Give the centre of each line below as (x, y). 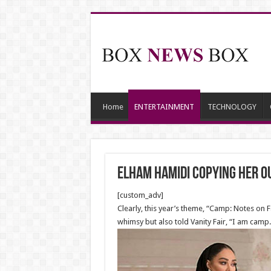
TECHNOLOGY (232, 107)
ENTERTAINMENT (164, 107)
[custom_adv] (140, 195)
